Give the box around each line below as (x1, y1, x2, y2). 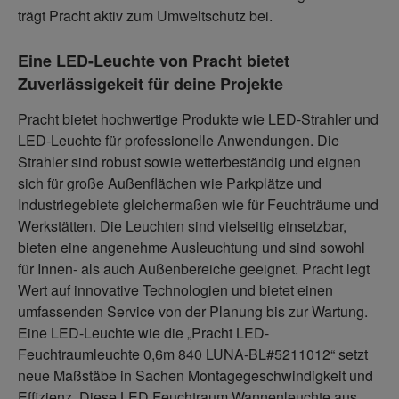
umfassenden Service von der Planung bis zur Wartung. (18, 301, 368, 322)
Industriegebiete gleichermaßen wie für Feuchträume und (18, 194, 379, 215)
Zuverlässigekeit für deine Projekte (18, 72, 283, 95)
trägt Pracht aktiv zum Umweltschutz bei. (18, 5, 273, 26)
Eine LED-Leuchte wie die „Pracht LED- (18, 322, 269, 343)
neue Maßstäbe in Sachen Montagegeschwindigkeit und (18, 365, 373, 386)
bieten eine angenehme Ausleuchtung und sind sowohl (18, 237, 365, 257)
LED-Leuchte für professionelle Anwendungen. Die (18, 130, 339, 151)
